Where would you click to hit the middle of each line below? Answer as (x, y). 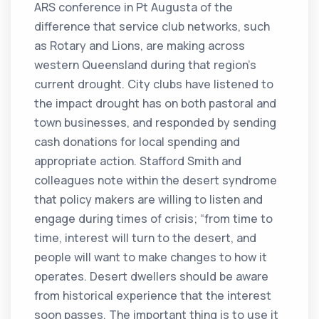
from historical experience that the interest (153, 296)
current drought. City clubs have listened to (154, 84)
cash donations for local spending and (137, 142)
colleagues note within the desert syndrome (156, 181)
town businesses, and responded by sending (156, 123)
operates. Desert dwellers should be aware (152, 277)
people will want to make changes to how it (151, 257)
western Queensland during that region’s (146, 65)
